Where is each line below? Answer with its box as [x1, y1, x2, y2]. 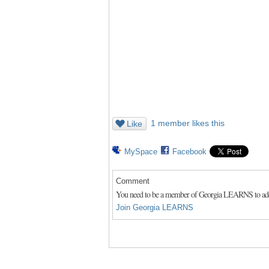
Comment [116, 176, 150, 186]
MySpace [124, 147, 157, 156]
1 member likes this [151, 118, 225, 128]
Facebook [172, 147, 207, 156]
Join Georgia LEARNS [116, 202, 193, 212]
